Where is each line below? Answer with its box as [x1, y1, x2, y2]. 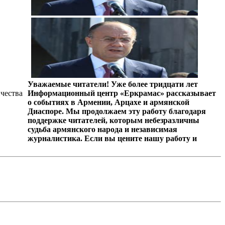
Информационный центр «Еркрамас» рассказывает [27, 88, 216, 97]
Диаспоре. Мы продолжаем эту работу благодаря [27, 106, 206, 116]
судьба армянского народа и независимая [27, 125, 177, 134]
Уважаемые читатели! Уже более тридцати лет [27, 79, 198, 88]
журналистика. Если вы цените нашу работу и [27, 134, 197, 143]
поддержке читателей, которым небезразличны [27, 116, 199, 125]
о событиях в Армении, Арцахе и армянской [27, 97, 189, 106]
